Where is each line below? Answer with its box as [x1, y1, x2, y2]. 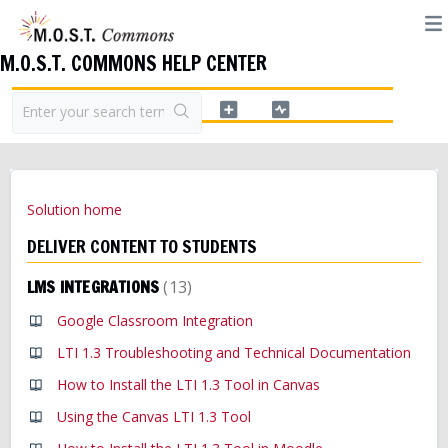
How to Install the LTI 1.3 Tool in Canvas [57, 375, 320, 394]
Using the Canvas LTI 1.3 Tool [57, 407, 251, 426]
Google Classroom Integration [57, 311, 253, 330]
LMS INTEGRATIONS [27, 276, 164, 298]
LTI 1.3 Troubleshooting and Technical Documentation [57, 343, 411, 362]
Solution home [27, 200, 122, 219]
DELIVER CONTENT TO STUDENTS [27, 233, 257, 259]
